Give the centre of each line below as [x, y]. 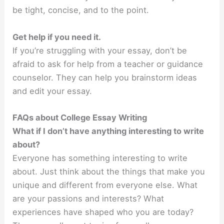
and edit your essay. [52, 91]
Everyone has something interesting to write [100, 158]
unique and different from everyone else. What [105, 185]
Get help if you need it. [57, 37]
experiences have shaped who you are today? [103, 212]
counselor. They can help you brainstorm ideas [105, 77]
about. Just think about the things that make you [109, 171]
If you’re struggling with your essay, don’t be [100, 50]
